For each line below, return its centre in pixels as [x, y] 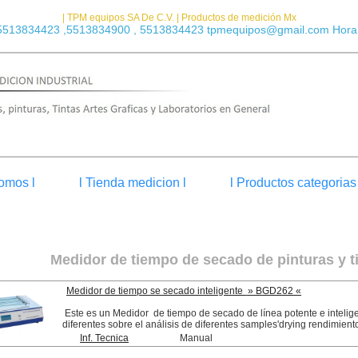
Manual [196, 338]
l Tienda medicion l [133, 183]
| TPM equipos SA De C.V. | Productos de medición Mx [179, 18]
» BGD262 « [274, 291]
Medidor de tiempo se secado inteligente [156, 291]
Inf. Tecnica [104, 338]
